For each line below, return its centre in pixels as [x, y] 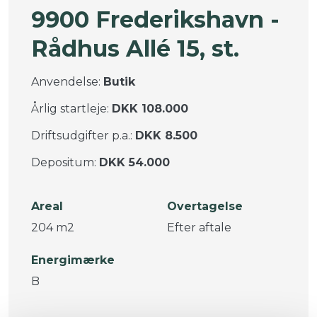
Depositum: [65, 163]
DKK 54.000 [134, 163]
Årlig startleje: [71, 109]
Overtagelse [205, 207]
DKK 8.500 [166, 136]
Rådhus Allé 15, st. [135, 49]
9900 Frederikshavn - [155, 20]
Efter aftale [199, 228]
